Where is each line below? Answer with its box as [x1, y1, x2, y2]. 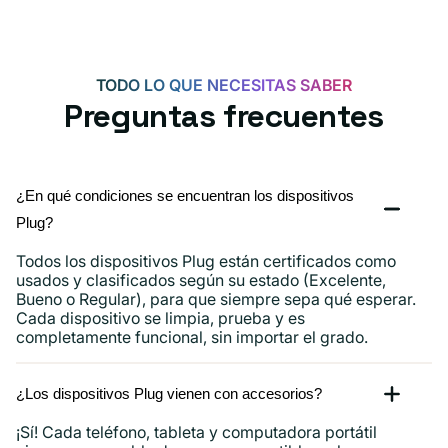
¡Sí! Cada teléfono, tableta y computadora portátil [16, 422, 377, 443]
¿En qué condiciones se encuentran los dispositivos [16, 186, 354, 204]
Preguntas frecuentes [64, 95, 384, 136]
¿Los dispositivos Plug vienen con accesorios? [16, 385, 322, 403]
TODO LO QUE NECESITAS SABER [96, 74, 352, 95]
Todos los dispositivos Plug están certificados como [16, 250, 396, 271]
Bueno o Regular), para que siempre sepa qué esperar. [16, 288, 416, 309]
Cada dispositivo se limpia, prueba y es [16, 307, 305, 328]
